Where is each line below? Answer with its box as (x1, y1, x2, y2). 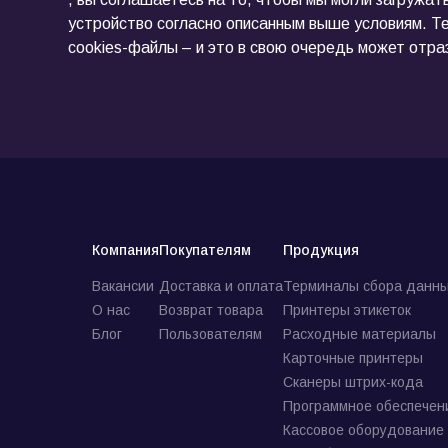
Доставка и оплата (159, 278, 283, 294)
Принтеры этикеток (283, 302, 411, 318)
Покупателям (159, 242, 251, 258)
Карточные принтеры (283, 350, 423, 366)
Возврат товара (159, 302, 263, 318)
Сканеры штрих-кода (283, 374, 423, 390)
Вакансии (92, 278, 154, 294)
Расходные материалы (283, 326, 436, 342)
